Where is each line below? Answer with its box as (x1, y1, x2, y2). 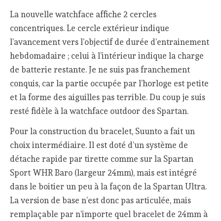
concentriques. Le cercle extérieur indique (10, 23, 170, 34)
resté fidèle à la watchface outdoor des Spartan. (10, 106, 189, 116)
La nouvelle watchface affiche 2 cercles (10, 9, 157, 20)
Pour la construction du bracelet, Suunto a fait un (10, 126, 195, 137)
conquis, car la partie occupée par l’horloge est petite (10, 78, 209, 89)
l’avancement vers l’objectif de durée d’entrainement (10, 37, 210, 47)
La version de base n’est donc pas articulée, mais (10, 195, 191, 206)
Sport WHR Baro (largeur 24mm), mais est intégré (10, 168, 197, 178)
